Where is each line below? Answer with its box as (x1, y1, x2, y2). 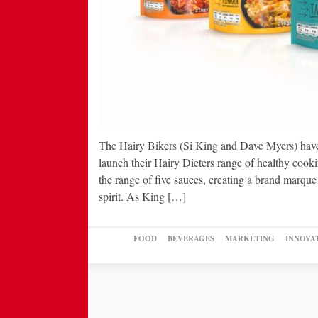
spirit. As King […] (98, 188, 186, 204)
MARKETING (225, 232, 275, 244)
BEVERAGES (168, 232, 214, 244)
